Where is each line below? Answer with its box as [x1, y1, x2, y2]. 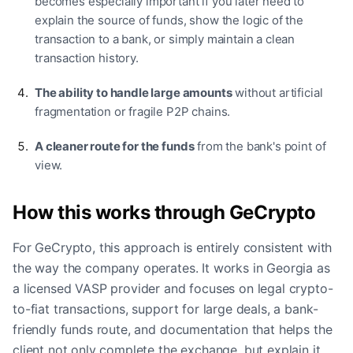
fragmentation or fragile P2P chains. [35, 103, 231, 119]
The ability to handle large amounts [35, 84, 232, 100]
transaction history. [35, 50, 139, 65]
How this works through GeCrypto [13, 200, 316, 224]
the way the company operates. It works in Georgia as [13, 259, 330, 276]
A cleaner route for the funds [35, 138, 195, 154]
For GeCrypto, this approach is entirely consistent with [13, 239, 333, 255]
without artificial [232, 84, 323, 100]
